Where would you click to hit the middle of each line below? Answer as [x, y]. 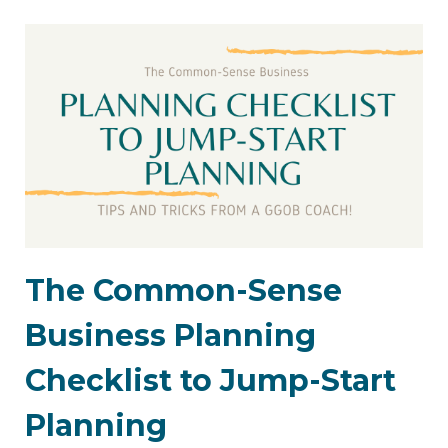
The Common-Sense [183, 290]
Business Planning [170, 335]
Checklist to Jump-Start [210, 380]
